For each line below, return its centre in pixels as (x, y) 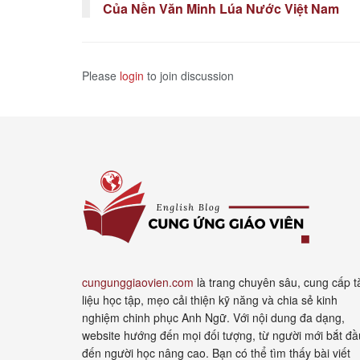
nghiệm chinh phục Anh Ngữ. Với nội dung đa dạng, (213, 317)
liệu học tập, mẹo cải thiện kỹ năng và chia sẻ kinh (210, 299)
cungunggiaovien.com (138, 282)
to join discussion (189, 75)
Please (101, 75)
